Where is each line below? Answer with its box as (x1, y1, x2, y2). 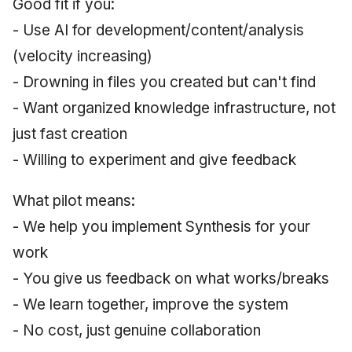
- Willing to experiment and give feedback (13, 150, 296, 169)
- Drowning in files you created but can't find (13, 72, 316, 91)
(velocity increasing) (13, 46, 152, 65)
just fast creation (13, 124, 127, 143)
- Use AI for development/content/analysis (13, 20, 304, 39)
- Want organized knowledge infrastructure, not (13, 98, 335, 117)
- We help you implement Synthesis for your (13, 217, 310, 236)
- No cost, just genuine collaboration (13, 321, 261, 339)
